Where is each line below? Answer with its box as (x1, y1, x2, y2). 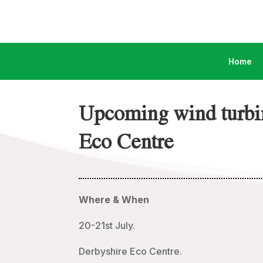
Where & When (79, 194, 150, 206)
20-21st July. (79, 220, 136, 232)
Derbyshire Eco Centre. (79, 245, 183, 258)
